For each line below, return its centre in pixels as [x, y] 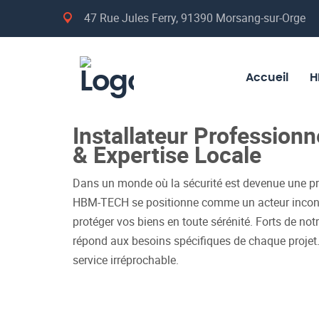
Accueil [267, 78]
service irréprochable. [126, 260]
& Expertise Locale [167, 154]
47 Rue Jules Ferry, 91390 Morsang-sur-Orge [193, 18]
